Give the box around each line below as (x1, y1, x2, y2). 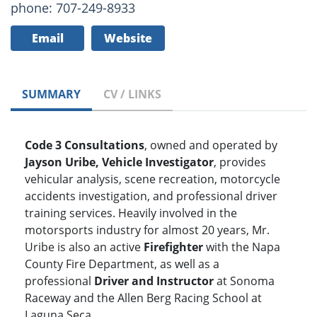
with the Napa (206, 239, 280, 255)
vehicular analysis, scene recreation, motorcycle (25, 171, 280, 188)
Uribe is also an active (25, 239, 144, 255)
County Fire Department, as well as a (25, 256, 219, 272)
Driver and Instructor (91, 273, 217, 289)
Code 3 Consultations (25, 137, 144, 154)
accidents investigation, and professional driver (25, 188, 277, 204)
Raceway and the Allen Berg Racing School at (25, 290, 262, 306)
